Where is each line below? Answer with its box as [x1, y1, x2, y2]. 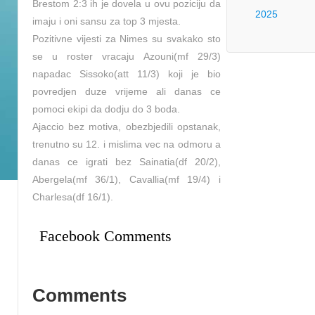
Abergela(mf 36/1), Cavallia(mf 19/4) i [32, 174, 221, 186]
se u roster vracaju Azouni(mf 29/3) [32, 51, 221, 63]
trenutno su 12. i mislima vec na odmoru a [32, 139, 221, 150]
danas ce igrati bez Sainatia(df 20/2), [32, 156, 221, 168]
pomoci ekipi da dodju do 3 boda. [32, 103, 180, 115]
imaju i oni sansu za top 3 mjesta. [32, 15, 181, 27]
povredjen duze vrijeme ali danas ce [32, 86, 221, 98]
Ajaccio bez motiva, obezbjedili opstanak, [32, 121, 221, 133]
